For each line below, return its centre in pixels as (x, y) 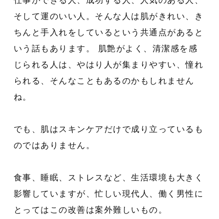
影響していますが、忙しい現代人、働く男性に (109, 194)
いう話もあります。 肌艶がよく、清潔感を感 (106, 49)
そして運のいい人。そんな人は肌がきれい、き (109, 17)
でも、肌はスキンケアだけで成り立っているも (109, 130)
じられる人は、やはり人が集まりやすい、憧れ (109, 65)
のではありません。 (54, 146)
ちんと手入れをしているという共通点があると (109, 33)
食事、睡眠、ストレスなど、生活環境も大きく (109, 178)
